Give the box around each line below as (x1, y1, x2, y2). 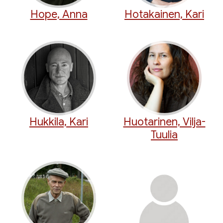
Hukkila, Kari (29, 115, 88, 129)
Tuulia (151, 128, 178, 142)
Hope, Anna (30, 7, 88, 21)
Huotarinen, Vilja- (123, 115, 206, 129)
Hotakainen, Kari (124, 7, 204, 21)
